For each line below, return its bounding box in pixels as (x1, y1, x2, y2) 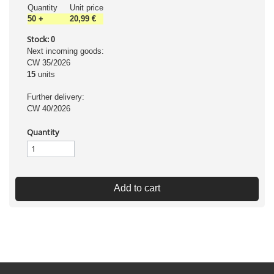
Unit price (70, 3, 103, 12)
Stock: (27, 34, 49, 45)
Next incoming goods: (27, 46, 104, 56)
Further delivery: (27, 92, 84, 102)
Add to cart (114, 183, 160, 193)
